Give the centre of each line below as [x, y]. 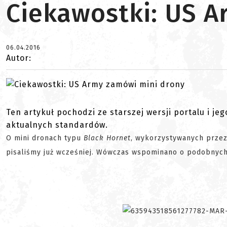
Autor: [19, 58]
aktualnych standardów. [57, 125]
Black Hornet [107, 138]
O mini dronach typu [45, 138]
